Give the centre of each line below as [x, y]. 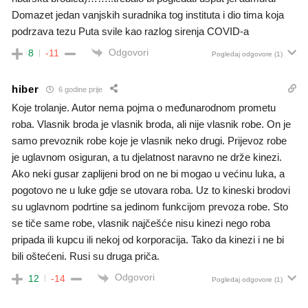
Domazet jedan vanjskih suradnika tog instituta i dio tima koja [148, 15]
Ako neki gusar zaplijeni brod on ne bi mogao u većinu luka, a [148, 174]
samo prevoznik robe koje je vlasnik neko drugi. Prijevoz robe [149, 141]
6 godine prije [79, 89]
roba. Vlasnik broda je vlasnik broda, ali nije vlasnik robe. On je [151, 124]
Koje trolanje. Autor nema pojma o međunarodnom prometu [144, 108]
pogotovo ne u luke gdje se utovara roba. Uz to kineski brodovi [151, 190]
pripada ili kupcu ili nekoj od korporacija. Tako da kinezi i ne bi [148, 240]
